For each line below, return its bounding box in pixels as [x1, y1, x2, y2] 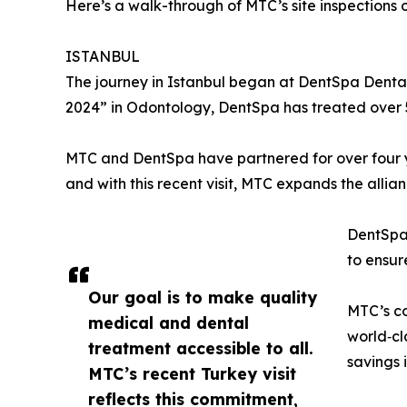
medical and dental [88, 313, 249, 333]
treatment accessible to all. [88, 338, 313, 359]
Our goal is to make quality [88, 287, 317, 308]
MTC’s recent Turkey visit [88, 363, 296, 384]
